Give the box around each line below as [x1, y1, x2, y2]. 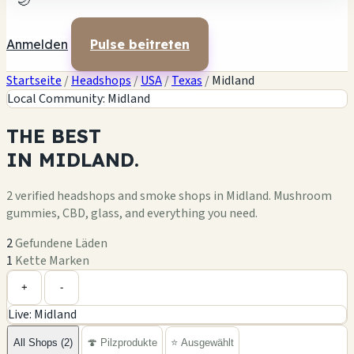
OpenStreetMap [280, 256, 343, 270]
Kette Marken [15, 251, 89, 269]
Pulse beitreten [90, 36, 190, 52]
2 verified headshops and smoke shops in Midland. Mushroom [6, 186, 332, 205]
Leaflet [236, 256, 265, 270]
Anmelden [6, 36, 68, 52]
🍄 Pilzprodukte [87, 337, 157, 349]
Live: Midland [8, 305, 77, 323]
